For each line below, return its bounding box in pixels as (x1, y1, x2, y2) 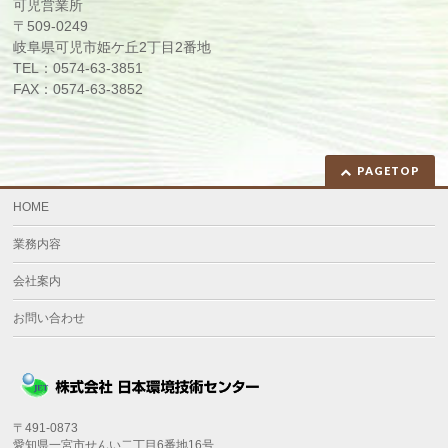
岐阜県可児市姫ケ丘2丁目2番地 (13, 38, 212, 55)
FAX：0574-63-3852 (13, 80, 144, 97)
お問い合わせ (13, 310, 86, 325)
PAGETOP (356, 163, 420, 177)
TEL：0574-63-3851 (13, 59, 144, 76)
